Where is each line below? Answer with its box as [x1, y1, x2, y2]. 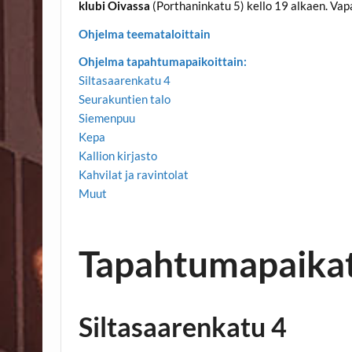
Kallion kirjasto [79, 148, 158, 163]
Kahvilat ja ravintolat [79, 167, 189, 182]
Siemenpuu [79, 111, 136, 126]
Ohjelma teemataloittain [79, 26, 211, 41]
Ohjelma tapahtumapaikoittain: [79, 54, 247, 69]
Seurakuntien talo [79, 92, 171, 107]
